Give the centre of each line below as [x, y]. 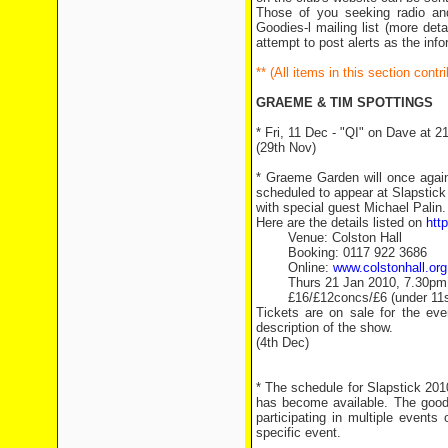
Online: [294, 267]
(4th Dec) [282, 342]
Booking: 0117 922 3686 [341, 252]
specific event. [298, 432]
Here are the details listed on [340, 222]
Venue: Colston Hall [328, 237]
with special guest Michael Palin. [350, 207]
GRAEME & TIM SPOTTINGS [344, 102]
